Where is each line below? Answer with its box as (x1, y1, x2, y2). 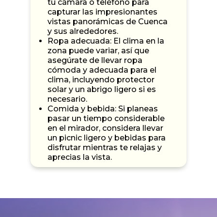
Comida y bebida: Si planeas (47, 104, 158, 113)
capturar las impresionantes (47, 7, 157, 16)
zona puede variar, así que (47, 46, 149, 55)
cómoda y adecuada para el (47, 65, 156, 75)
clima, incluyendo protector (47, 75, 155, 84)
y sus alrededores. (47, 26, 118, 36)
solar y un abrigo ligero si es (47, 84, 156, 94)
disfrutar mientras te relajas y (47, 142, 162, 152)
